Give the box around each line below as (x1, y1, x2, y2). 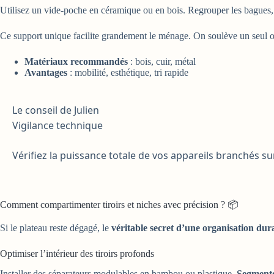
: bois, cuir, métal (128, 56, 196, 67)
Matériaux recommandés (24, 56, 128, 67)
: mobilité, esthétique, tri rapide (67, 67, 188, 78)
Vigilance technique (12, 118, 103, 132)
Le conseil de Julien (12, 103, 99, 117)
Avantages (24, 67, 67, 78)
